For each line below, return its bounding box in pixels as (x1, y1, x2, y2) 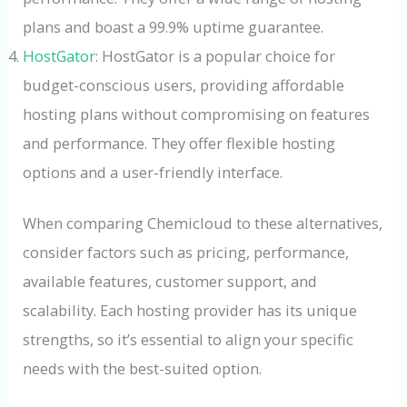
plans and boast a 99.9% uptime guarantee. (23, 15, 324, 37)
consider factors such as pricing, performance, (23, 242, 350, 263)
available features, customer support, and (23, 271, 318, 293)
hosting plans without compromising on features (23, 103, 371, 124)
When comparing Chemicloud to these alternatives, (23, 213, 383, 234)
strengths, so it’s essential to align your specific (23, 329, 354, 351)
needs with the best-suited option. (23, 358, 263, 380)
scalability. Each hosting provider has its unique (23, 300, 358, 322)
